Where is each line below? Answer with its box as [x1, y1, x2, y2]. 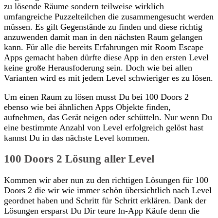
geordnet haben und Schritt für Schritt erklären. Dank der [4, 195, 206, 205]
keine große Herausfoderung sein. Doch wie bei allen [4, 62, 192, 73]
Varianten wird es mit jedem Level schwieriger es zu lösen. [4, 73, 213, 83]
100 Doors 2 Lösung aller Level [4, 152, 154, 165]
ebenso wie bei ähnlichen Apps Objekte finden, [4, 102, 171, 112]
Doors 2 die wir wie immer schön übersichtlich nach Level [4, 185, 212, 195]
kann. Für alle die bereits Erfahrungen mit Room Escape [4, 42, 203, 52]
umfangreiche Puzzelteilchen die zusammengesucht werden [4, 11, 214, 21]
